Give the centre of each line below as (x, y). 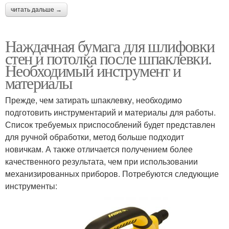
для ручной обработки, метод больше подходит (95, 137)
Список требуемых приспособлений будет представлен (110, 125)
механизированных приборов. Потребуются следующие (112, 174)
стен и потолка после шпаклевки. (108, 58)
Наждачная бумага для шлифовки (110, 46)
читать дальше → (36, 10)
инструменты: (31, 186)
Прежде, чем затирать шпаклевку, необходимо (94, 100)
